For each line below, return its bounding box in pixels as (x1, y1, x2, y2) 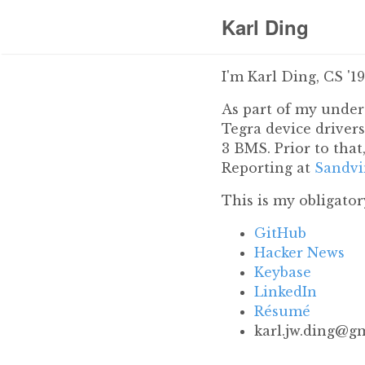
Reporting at (222, 160, 314, 176)
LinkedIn (254, 284, 317, 300)
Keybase (254, 264, 311, 280)
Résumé (254, 303, 310, 319)
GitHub (254, 225, 306, 241)
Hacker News (254, 244, 345, 261)
